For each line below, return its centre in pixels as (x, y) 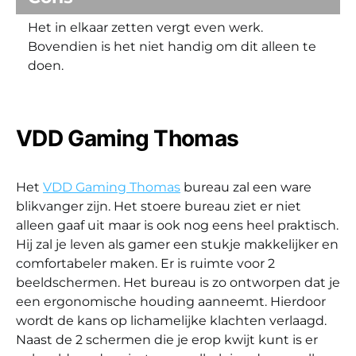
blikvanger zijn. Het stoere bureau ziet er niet (159, 206)
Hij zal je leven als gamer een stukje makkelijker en (177, 244)
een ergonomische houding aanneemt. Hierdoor (171, 301)
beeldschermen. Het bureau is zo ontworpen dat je (178, 282)
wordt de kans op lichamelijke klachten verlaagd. (171, 320)
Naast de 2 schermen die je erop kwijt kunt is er (167, 339)
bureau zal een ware (246, 187)
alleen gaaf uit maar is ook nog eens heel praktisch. (177, 225)
